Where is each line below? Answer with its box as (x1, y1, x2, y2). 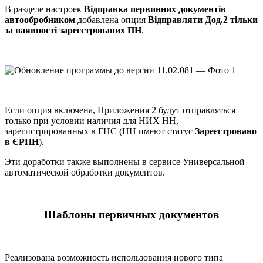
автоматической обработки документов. (5, 167, 165, 177)
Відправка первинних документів (84, 4, 226, 14)
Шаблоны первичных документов (44, 208, 219, 221)
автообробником (5, 14, 75, 25)
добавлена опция (75, 14, 148, 25)
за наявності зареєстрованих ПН (5, 25, 141, 35)
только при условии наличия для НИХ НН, (5, 115, 178, 126)
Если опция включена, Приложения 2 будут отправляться (5, 104, 235, 115)
